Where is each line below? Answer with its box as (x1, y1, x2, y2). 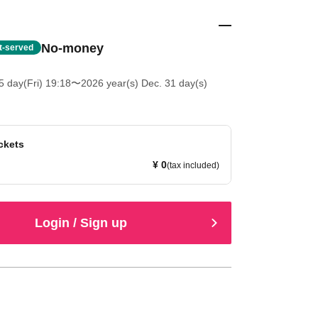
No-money (40, 41, 104, 55)
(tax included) (167, 160, 219, 170)
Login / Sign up (35, 215, 128, 230)
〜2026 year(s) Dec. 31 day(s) (70, 77, 207, 89)
